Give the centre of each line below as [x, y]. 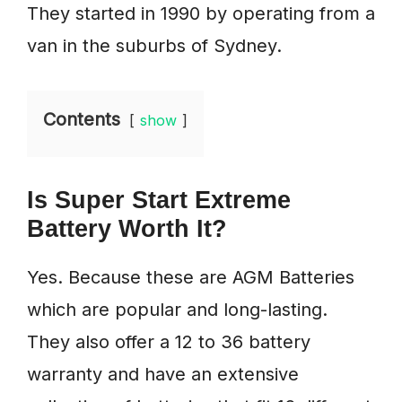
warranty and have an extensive [163, 375]
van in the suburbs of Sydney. [154, 46]
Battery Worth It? [127, 229]
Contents [82, 120]
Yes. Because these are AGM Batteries [191, 278]
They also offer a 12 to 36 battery [169, 342]
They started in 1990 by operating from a [201, 14]
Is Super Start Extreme [159, 201]
